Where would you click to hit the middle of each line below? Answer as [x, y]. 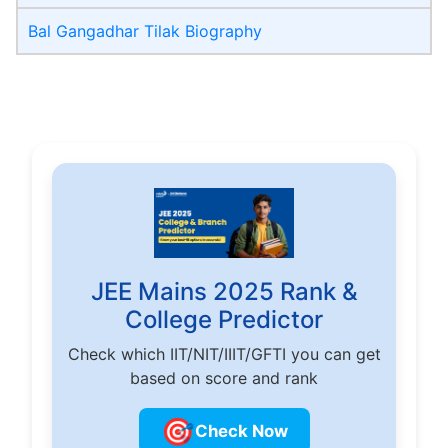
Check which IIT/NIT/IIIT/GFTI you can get [224, 354]
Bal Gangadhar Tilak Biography [145, 31]
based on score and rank [224, 378]
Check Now [241, 430]
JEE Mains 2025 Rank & [224, 292]
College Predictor [224, 320]
